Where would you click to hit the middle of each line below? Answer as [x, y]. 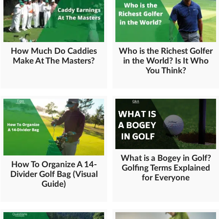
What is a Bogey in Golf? [166, 158]
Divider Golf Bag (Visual [54, 174]
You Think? [166, 71]
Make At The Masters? [54, 61]
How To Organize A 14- [54, 164]
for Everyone [166, 178]
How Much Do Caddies [54, 51]
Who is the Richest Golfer [166, 51]
